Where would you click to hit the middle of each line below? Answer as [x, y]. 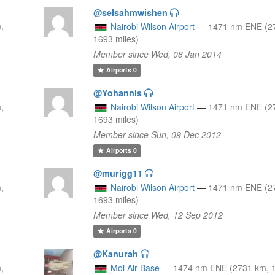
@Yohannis [118, 92]
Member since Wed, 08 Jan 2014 [158, 54]
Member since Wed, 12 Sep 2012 [158, 215]
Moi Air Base [135, 267]
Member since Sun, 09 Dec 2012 [157, 134]
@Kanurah [116, 253]
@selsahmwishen [131, 12]
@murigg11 [118, 173]
